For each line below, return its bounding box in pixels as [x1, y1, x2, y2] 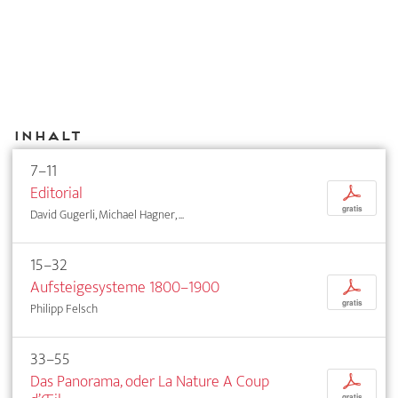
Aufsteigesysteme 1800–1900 [30, 274, 219, 301]
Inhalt [12, 127, 81, 143]
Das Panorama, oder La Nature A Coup [30, 368, 269, 395]
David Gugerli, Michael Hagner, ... [30, 204, 184, 225]
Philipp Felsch [30, 298, 98, 319]
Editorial [30, 179, 83, 207]
